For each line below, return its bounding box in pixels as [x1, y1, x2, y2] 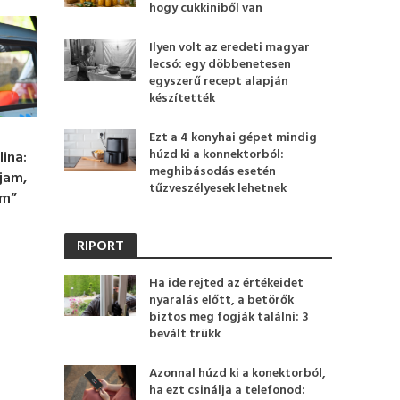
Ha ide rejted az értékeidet [149, 273, 304, 294]
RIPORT [77, 235, 125, 258]
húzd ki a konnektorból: [149, 145, 285, 165]
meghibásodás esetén [149, 162, 277, 182]
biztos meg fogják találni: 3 [149, 307, 310, 328]
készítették [149, 88, 216, 109]
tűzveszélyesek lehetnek [149, 179, 287, 199]
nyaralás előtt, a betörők [149, 290, 295, 311]
